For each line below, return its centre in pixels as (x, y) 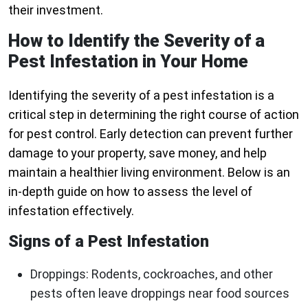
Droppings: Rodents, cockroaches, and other (152, 274)
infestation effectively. (71, 211)
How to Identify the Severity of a (136, 41)
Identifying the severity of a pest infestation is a (141, 96)
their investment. (56, 10)
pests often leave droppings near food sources (160, 294)
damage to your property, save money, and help (137, 153)
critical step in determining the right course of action (154, 115)
